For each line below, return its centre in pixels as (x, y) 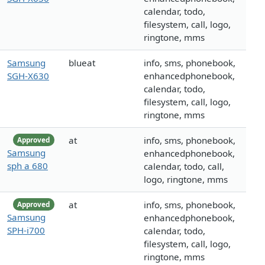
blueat (82, 63)
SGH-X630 (28, 76)
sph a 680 (28, 165)
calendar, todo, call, (184, 167)
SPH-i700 (26, 230)
